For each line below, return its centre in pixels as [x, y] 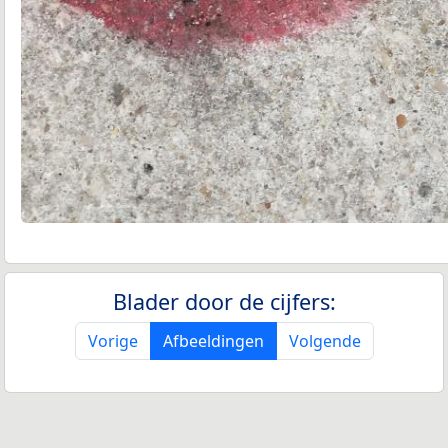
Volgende [324, 341]
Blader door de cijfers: [224, 301]
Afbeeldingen [213, 341]
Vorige [112, 341]
